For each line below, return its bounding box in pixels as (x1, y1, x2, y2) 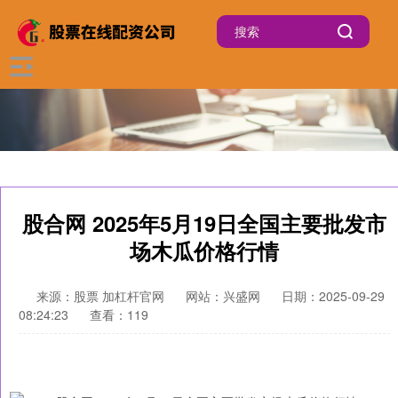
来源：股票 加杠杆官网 (36, 287, 168, 305)
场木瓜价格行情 (130, 235, 279, 266)
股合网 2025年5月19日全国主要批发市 (22, 208, 386, 238)
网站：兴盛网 (186, 287, 260, 305)
